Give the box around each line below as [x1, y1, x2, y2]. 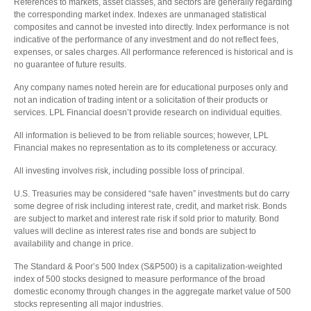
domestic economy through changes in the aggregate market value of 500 [14, 286, 291, 296]
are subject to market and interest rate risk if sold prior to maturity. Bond [14, 213, 279, 224]
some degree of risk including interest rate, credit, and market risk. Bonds [14, 201, 287, 211]
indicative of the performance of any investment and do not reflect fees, [14, 34, 278, 44]
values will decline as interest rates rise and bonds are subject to [14, 226, 256, 236]
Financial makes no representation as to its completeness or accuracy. [14, 142, 277, 153]
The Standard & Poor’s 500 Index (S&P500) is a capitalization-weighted [14, 261, 283, 271]
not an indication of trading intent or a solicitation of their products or [14, 94, 268, 105]
